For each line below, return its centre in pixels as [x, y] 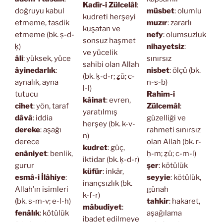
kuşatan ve [101, 28]
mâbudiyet [102, 207]
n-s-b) [157, 82]
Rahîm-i [161, 94]
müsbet [160, 11]
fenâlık [27, 213]
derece [27, 141]
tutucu [27, 94]
